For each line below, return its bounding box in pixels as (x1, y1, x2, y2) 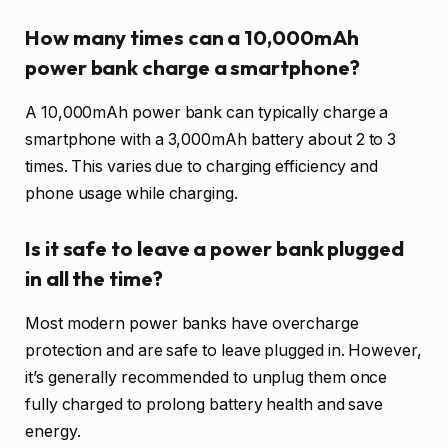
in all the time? (25, 266, 163, 292)
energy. (25, 421, 81, 441)
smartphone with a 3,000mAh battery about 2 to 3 (25, 129, 397, 149)
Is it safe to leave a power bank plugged (25, 236, 404, 262)
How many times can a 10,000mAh (25, 25, 359, 51)
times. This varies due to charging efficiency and (25, 156, 379, 176)
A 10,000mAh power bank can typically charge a (25, 102, 389, 122)
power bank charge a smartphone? (25, 55, 360, 81)
